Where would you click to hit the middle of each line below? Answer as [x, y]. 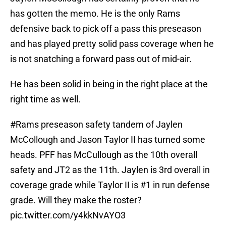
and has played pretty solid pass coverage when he [112, 44]
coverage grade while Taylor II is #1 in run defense [110, 185]
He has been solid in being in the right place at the [109, 84]
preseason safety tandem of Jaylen [111, 125]
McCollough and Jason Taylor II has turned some [108, 140]
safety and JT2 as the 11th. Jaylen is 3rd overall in [110, 170]
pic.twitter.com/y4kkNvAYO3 [68, 215]
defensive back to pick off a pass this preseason [106, 29]
